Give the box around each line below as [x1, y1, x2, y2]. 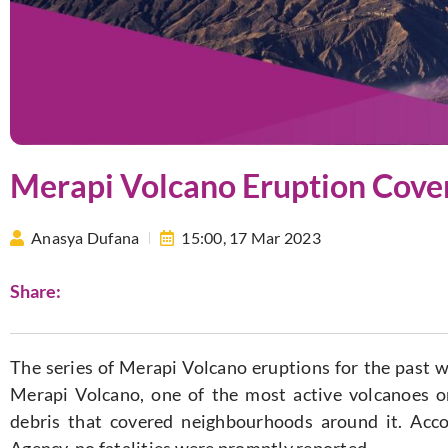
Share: [10, 280, 61, 303]
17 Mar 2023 [229, 227, 321, 247]
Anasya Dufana [31, 227, 140, 247]
